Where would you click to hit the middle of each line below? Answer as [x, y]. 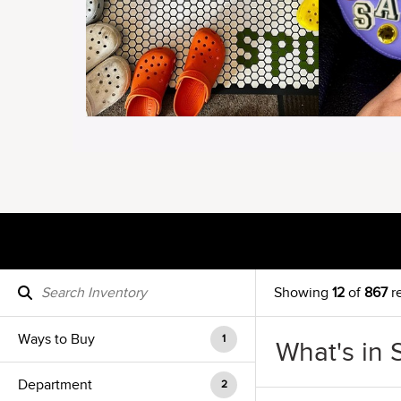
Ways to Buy [56, 339]
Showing [303, 293]
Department [55, 385]
